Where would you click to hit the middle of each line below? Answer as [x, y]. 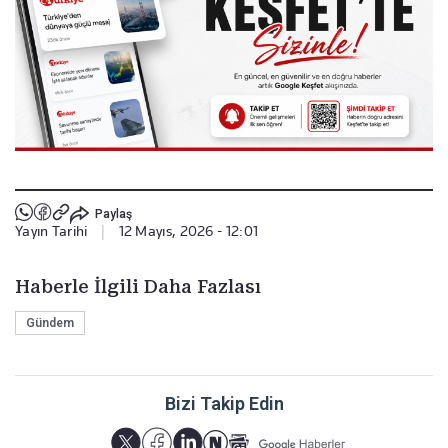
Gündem [50, 323]
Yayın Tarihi [51, 231]
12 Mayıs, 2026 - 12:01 [188, 231]
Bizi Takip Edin [224, 404]
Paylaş [113, 213]
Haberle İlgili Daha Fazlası [138, 287]
